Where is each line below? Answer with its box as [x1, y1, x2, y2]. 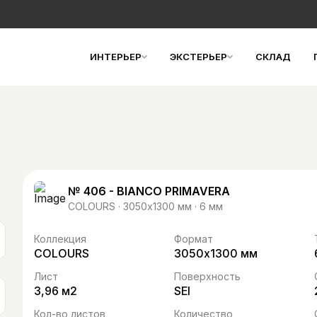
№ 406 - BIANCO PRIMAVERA [68, 183, 230, 198]
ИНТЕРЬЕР [90, 50, 142, 62]
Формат [174, 233, 213, 245]
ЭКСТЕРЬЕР [170, 50, 227, 62]
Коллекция [34, 233, 86, 245]
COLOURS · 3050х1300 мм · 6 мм [68, 200, 223, 212]
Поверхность [174, 270, 241, 282]
